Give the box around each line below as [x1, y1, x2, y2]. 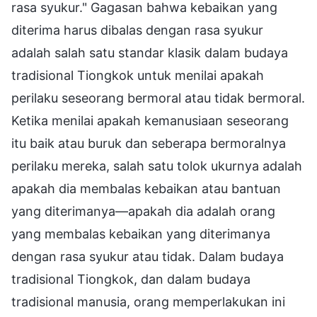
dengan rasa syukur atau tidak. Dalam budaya [11, 248, 284, 264]
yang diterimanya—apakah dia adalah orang [11, 203, 275, 219]
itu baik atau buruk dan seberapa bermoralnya [11, 135, 286, 151]
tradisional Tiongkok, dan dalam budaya [11, 271, 250, 287]
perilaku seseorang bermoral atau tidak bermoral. [11, 90, 305, 105]
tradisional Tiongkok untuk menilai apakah [11, 67, 264, 83]
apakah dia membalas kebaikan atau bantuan [11, 180, 281, 196]
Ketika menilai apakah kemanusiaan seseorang [11, 113, 289, 128]
